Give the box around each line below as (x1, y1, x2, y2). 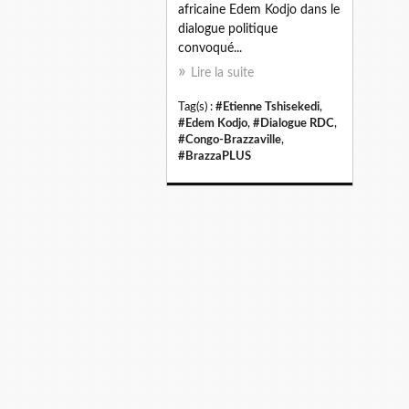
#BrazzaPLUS (178, 150, 251, 162)
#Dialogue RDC (253, 117, 334, 129)
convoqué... (178, 41, 242, 55)
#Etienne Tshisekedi (215, 100, 320, 112)
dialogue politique (178, 22, 278, 36)
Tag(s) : (178, 100, 215, 112)
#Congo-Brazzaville (178, 133, 281, 145)
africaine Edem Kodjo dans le (178, 3, 340, 16)
